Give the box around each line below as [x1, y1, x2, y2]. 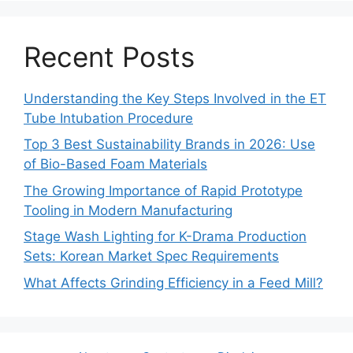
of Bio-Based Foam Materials [24, 156, 207, 173]
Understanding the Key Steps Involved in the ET [24, 90, 326, 106]
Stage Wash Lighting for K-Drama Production [24, 229, 307, 245]
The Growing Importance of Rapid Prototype [24, 182, 303, 199]
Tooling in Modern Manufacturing [24, 202, 232, 218]
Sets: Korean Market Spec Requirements [24, 248, 279, 265]
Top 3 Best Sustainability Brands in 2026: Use [24, 136, 315, 153]
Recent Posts [24, 39, 195, 73]
